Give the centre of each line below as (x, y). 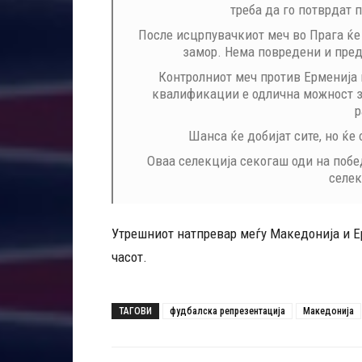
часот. (129, 257)
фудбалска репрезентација (227, 311)
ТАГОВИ (135, 311)
